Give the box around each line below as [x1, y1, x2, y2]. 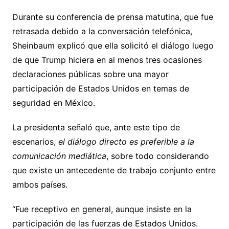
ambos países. [12, 179, 67, 190]
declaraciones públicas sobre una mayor [12, 69, 169, 80]
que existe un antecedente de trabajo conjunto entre [12, 165, 216, 176]
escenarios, [12, 136, 58, 147]
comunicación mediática [12, 151, 106, 162]
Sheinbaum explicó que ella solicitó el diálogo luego [12, 40, 214, 51]
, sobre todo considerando [106, 151, 209, 162]
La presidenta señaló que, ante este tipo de [12, 122, 180, 133]
